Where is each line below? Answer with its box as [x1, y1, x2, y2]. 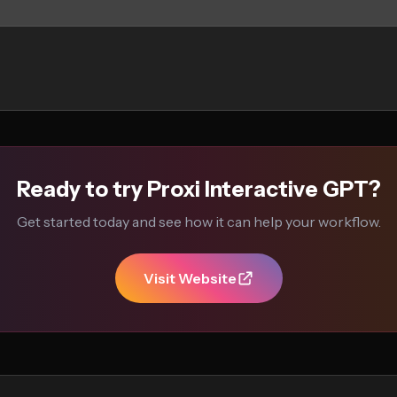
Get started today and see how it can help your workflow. [16, 213, 381, 230]
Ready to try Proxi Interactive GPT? [16, 176, 381, 202]
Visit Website [143, 269, 237, 287]
